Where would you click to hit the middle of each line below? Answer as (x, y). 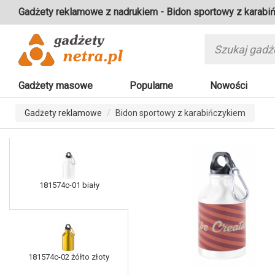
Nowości (229, 86)
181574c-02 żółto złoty (68, 257)
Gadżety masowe (56, 86)
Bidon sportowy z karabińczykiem (180, 113)
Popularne (151, 86)
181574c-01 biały (69, 185)
